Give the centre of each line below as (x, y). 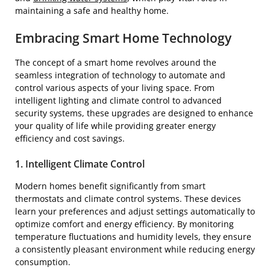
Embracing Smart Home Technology (123, 38)
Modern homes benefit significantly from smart (110, 186)
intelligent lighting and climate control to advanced (118, 100)
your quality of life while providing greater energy (115, 125)
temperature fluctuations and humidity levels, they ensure (133, 236)
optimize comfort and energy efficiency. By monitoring (124, 224)
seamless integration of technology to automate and (120, 75)
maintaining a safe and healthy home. (92, 10)
